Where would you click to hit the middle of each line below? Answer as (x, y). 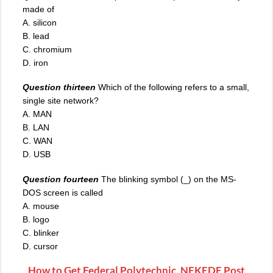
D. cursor (40, 246)
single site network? (61, 101)
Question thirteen (59, 87)
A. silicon (40, 23)
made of (38, 9)
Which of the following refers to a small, (174, 87)
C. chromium (47, 50)
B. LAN (36, 128)
